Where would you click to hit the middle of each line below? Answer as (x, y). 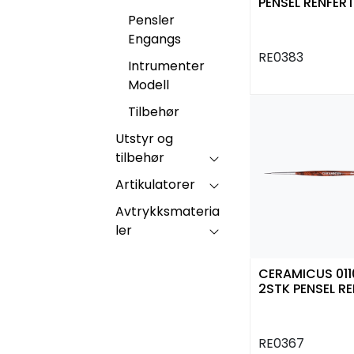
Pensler (151, 20)
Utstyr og (144, 138)
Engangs (154, 39)
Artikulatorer (155, 184)
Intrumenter (166, 66)
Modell (149, 85)
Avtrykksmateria (168, 211)
